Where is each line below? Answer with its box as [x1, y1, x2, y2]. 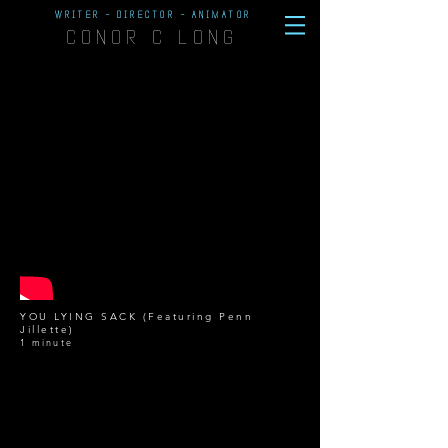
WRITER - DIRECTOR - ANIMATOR [54, 10, 252, 20]
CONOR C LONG [67, 27, 239, 48]
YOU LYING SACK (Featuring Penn [20, 310, 253, 323]
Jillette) [20, 323, 75, 336]
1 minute [20, 336, 73, 348]
